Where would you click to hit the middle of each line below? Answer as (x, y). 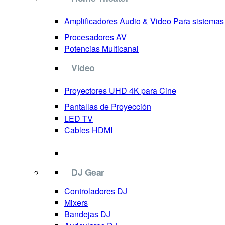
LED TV (79, 118)
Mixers (76, 203)
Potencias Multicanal (101, 48)
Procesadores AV (95, 37)
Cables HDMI (88, 130)
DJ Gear (88, 172)
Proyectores (86, 91)
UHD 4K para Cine (143, 91)
